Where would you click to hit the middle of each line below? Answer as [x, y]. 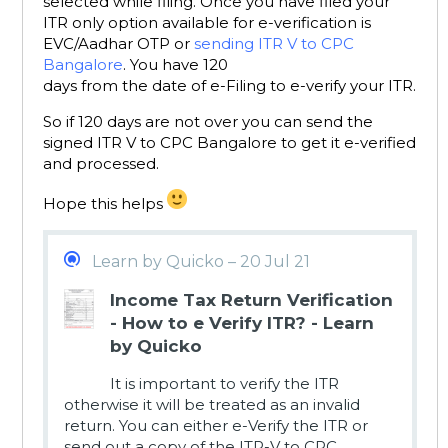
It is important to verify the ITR [224, 384]
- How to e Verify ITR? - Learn [242, 323]
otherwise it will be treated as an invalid [212, 405]
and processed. [101, 164]
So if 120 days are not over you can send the [208, 122]
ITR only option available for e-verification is [207, 23]
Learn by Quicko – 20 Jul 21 [201, 262]
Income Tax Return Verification [251, 300]
